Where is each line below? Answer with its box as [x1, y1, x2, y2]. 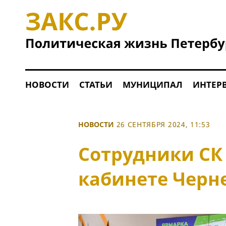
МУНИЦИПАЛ [122, 79, 183, 90]
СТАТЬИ [79, 79, 112, 90]
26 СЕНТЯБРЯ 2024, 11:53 [116, 120, 210, 129]
